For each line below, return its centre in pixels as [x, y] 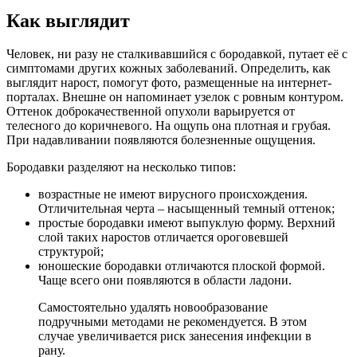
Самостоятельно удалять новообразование [153, 308]
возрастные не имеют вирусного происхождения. [173, 194]
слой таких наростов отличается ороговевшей [163, 237]
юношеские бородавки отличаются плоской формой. [182, 266]
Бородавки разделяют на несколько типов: [121, 167]
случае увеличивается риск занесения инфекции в [175, 336]
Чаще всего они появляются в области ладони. [165, 280]
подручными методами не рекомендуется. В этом [173, 322]
